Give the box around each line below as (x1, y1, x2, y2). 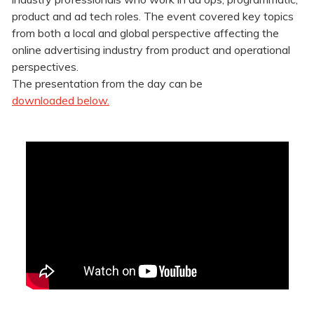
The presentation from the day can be (12, 76, 203, 91)
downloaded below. (12, 93, 109, 108)
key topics (243, 9, 294, 24)
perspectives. (12, 60, 78, 74)
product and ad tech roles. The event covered (12, 9, 243, 24)
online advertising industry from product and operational (12, 43, 290, 57)
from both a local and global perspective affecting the (12, 26, 279, 41)
